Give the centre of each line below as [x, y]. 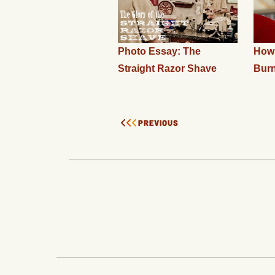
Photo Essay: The [159, 51]
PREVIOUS [158, 122]
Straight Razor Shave [167, 68]
